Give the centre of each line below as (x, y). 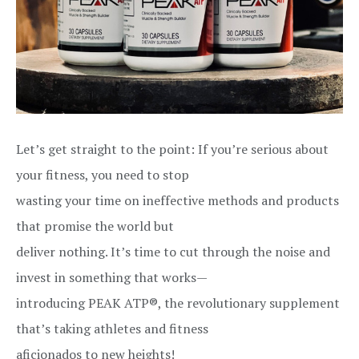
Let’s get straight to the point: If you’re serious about (172, 149)
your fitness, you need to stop (103, 175)
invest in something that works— (112, 277)
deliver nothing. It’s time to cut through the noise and (173, 252)
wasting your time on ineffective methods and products (177, 200)
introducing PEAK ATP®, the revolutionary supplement (178, 303)
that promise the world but (95, 226)
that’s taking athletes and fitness (112, 329)
